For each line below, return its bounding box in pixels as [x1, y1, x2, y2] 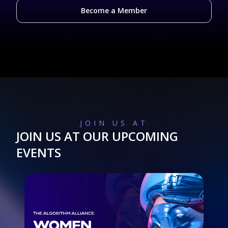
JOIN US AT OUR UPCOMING [16, 128, 178, 145]
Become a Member [81, 6, 147, 15]
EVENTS [16, 144, 61, 161]
